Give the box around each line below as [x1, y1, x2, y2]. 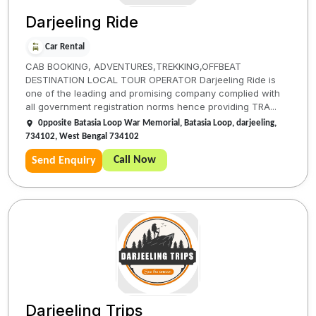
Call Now [114, 154, 157, 166]
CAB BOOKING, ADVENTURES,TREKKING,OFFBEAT [25, 61, 242, 73]
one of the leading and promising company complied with [25, 87, 281, 99]
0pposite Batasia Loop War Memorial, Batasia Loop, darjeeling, [38, 119, 277, 128]
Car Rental [45, 42, 85, 52]
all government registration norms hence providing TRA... [25, 101, 277, 113]
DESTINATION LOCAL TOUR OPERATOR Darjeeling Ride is [25, 74, 276, 86]
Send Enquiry [32, 155, 97, 167]
